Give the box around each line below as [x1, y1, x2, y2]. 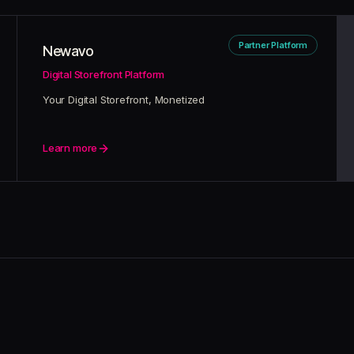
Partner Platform [238, 40, 307, 51]
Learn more [43, 141, 98, 154]
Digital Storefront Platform [43, 68, 165, 81]
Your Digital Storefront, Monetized [43, 93, 205, 106]
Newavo [43, 43, 94, 59]
